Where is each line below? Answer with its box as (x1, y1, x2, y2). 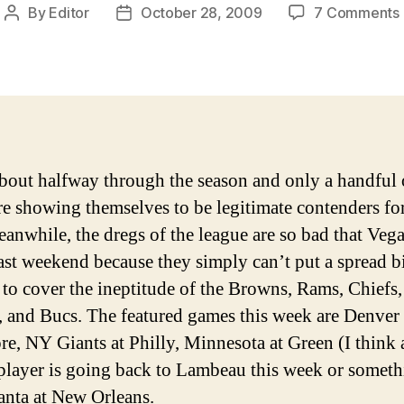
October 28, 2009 (140, 3, 262, 22)
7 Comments (314, 3, 399, 22)
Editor (49, 3, 89, 22)
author (11, 26, 54, 45)
